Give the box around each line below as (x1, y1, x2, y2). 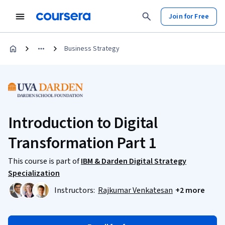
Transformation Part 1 (8, 132, 157, 155)
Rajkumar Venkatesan (98, 185, 173, 196)
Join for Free (169, 11, 209, 22)
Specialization (8, 168, 60, 179)
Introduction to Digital (8, 111, 158, 135)
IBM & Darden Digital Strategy (81, 156, 186, 167)
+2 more (175, 185, 205, 196)
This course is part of (8, 156, 81, 167)
